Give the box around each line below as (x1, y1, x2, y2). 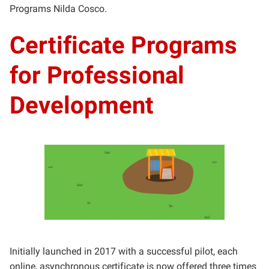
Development (10, 91, 154, 119)
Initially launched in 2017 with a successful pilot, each (10, 246, 238, 257)
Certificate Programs (10, 31, 237, 59)
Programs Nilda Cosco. (10, 3, 107, 14)
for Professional (10, 61, 184, 89)
